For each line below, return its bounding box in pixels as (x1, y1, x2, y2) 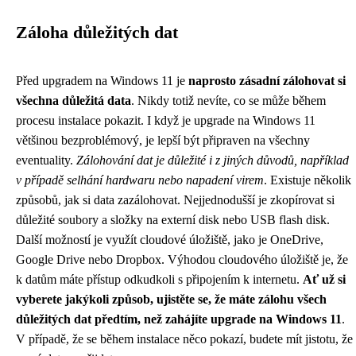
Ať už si (303, 273, 346, 286)
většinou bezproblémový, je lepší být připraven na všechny (16, 133, 310, 147)
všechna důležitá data (16, 94, 131, 107)
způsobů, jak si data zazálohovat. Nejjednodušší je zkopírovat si (16, 193, 335, 207)
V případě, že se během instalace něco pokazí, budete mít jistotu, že (16, 332, 353, 346)
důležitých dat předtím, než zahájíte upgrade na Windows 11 (16, 312, 342, 326)
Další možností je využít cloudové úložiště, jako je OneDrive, (16, 233, 323, 246)
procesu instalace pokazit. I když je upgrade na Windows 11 (16, 114, 315, 127)
